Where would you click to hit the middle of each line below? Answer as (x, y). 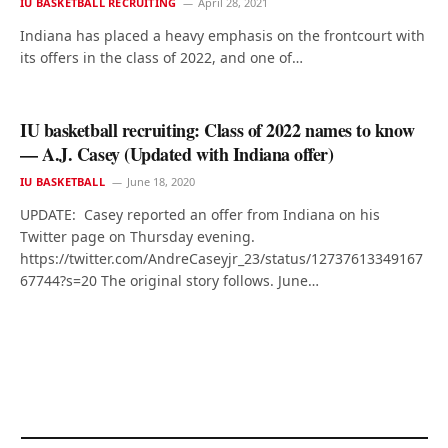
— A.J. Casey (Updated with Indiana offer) (177, 154)
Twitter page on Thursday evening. (137, 236)
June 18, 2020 (160, 181)
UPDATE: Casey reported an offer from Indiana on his (200, 214)
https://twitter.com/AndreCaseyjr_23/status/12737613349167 (221, 258)
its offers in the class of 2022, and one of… (161, 57)
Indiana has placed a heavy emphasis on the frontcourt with (222, 35)
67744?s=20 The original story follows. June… (169, 280)
